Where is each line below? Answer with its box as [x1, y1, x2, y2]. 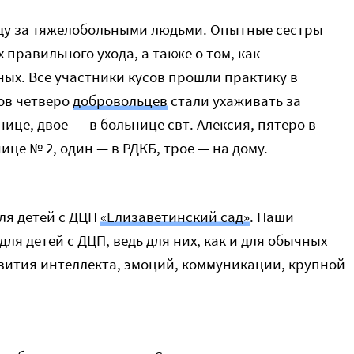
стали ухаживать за [168, 91, 301, 110]
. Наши [250, 207, 294, 226]
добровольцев [73, 91, 168, 110]
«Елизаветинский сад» [100, 207, 250, 226]
